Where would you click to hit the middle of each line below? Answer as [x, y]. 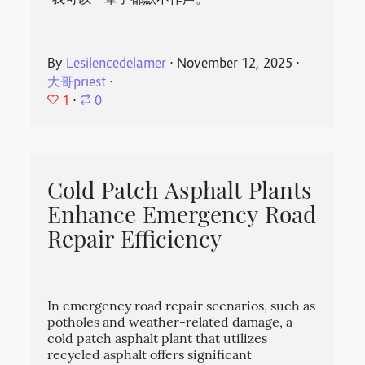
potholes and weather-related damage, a [170, 323]
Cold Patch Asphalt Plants [180, 193]
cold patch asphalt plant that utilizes [158, 340]
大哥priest [77, 83]
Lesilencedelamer [117, 64]
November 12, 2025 [235, 64]
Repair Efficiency [135, 242]
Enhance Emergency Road [182, 217]
